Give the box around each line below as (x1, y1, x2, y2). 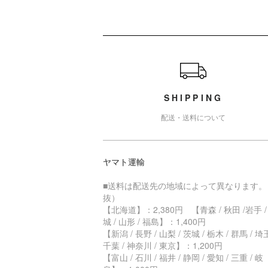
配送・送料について (161, 111, 226, 122)
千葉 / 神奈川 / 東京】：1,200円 (103, 239, 223, 251)
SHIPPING (163, 91, 224, 103)
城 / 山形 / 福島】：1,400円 (103, 215, 206, 227)
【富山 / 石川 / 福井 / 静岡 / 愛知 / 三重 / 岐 (103, 251, 263, 263)
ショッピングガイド (102, 35, 221, 54)
